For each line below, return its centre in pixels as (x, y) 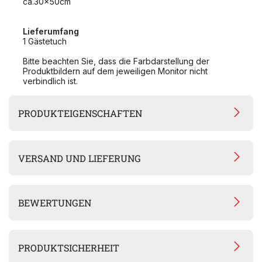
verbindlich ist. (50, 81)
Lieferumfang (51, 32)
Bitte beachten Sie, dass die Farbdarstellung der (116, 61)
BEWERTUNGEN (55, 203)
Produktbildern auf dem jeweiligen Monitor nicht (115, 71)
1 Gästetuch (45, 42)
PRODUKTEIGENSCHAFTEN (80, 113)
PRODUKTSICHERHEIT (69, 247)
